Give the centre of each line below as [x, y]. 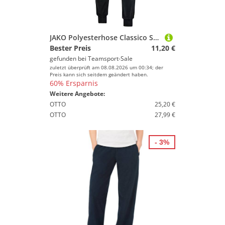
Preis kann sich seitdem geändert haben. [99, 74]
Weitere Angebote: [77, 94]
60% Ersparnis [74, 83]
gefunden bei [69, 59]
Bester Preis [70, 48]
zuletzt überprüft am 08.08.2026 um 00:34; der [106, 67]
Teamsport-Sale [110, 59]
